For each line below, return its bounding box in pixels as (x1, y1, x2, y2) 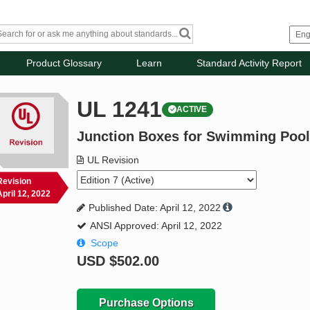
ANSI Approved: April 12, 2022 (90, 220, 223, 232)
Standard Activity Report (197, 57, 302, 69)
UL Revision (87, 154, 140, 166)
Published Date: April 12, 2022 (89, 202, 221, 214)
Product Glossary (26, 57, 102, 69)
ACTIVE (176, 104, 208, 115)
